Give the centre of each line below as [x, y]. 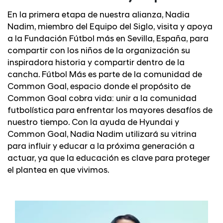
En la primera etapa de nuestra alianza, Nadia [99, 15]
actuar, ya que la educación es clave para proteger [109, 158]
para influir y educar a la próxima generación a [101, 146]
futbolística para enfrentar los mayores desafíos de [110, 111]
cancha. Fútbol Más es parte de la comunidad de [105, 75]
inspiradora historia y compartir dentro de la [96, 63]
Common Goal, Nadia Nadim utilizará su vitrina [102, 134]
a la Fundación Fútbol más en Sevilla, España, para [108, 39]
